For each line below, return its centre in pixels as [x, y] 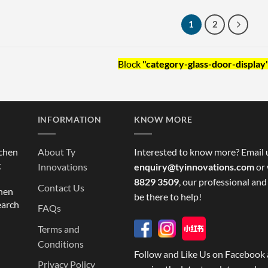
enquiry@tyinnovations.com [194, 167]
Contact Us [61, 187]
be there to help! [167, 197]
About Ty [56, 152]
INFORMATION [69, 120]
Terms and [58, 229]
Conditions [60, 243]
